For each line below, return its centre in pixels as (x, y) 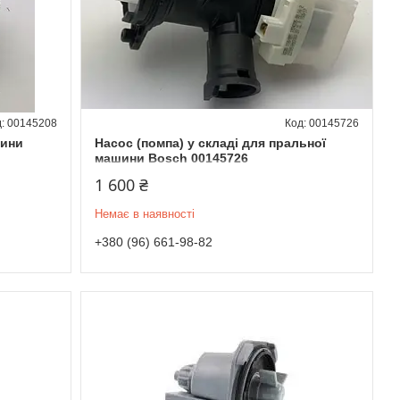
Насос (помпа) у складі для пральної (210, 142)
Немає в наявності (144, 213)
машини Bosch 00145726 (171, 158)
